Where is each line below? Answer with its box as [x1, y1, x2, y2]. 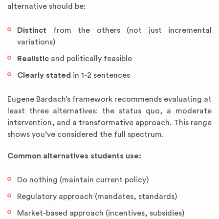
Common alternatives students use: [7, 152, 141, 160]
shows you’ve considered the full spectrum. [7, 131, 164, 138]
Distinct [17, 26, 46, 34]
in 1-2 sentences [71, 71, 130, 79]
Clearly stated [17, 71, 71, 79]
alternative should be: [7, 2, 86, 10]
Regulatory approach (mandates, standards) [17, 193, 177, 200]
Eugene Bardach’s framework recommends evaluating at [7, 95, 212, 103]
